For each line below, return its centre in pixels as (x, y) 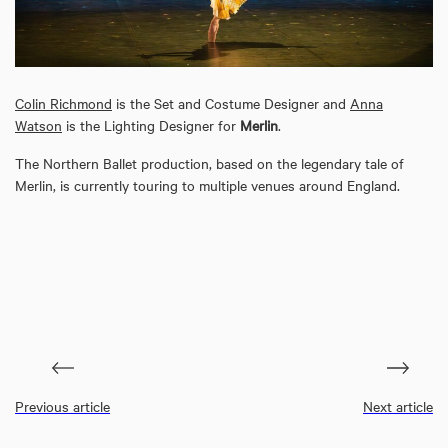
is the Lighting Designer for (151, 124)
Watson (38, 124)
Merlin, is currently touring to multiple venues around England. (207, 184)
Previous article (62, 405)
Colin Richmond (63, 102)
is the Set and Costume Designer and (231, 102)
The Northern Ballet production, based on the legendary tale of (209, 162)
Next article (398, 405)
